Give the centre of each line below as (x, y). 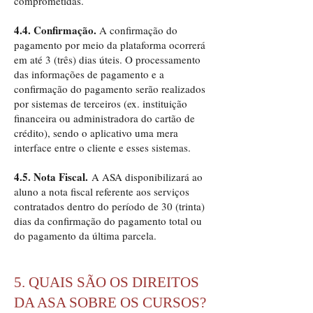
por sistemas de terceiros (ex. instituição (101, 103)
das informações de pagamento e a (89, 74)
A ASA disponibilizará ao (147, 177)
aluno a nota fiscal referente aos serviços (102, 191)
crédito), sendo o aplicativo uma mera (96, 133)
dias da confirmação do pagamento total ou (108, 221)
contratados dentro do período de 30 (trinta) (109, 206)
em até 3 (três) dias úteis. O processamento (107, 59)
